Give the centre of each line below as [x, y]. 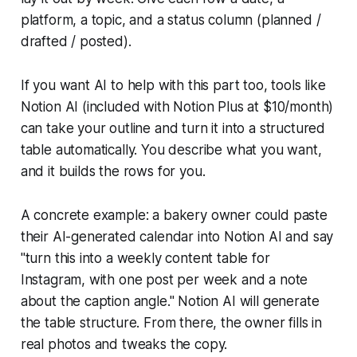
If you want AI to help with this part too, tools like [173, 85]
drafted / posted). [76, 41]
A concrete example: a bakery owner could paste [174, 215]
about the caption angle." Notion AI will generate [170, 301]
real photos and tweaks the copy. [124, 344]
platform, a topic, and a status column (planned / [171, 20]
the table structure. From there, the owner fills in [171, 322]
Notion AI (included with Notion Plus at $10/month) [177, 106]
